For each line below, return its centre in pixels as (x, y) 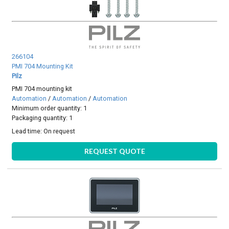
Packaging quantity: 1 (42, 118)
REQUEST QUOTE (114, 151)
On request (60, 131)
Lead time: (28, 131)
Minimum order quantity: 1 (50, 108)
